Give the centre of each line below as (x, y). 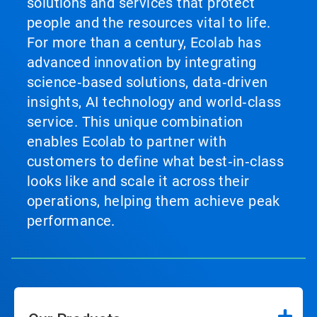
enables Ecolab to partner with (127, 142)
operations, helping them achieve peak (154, 201)
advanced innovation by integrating (142, 63)
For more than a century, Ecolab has (144, 43)
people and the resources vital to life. (149, 23)
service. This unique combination (135, 122)
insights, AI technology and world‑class (154, 102)
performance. (71, 221)
